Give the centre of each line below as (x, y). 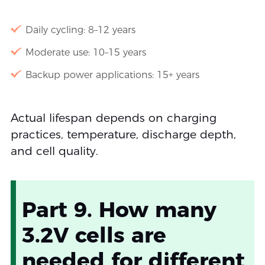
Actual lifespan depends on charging (113, 118)
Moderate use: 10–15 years (85, 53)
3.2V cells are (94, 235)
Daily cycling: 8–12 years (80, 30)
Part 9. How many (119, 210)
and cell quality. (54, 151)
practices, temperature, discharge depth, (123, 135)
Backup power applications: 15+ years (112, 75)
